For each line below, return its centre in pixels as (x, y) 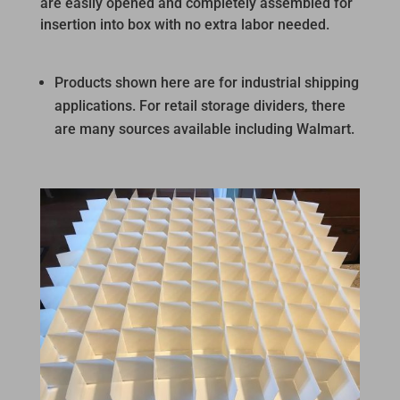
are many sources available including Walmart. (204, 129)
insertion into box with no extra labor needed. (184, 25)
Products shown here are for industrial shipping (206, 83)
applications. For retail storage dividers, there (200, 106)
